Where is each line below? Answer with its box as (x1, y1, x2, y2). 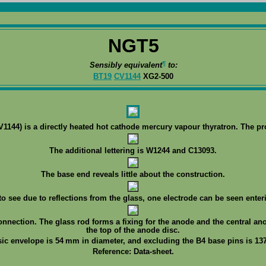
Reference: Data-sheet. (92, 247, 174, 256)
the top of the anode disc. (86, 226, 180, 235)
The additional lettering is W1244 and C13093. (49, 146, 217, 155)
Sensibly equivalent (89, 61, 162, 69)
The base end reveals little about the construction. (41, 170, 225, 179)
